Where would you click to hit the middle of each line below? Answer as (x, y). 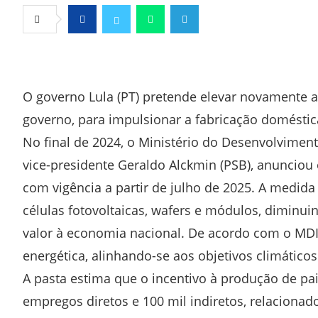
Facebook (103, 48)
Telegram (204, 48)
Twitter (131, 48)
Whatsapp (172, 48)
